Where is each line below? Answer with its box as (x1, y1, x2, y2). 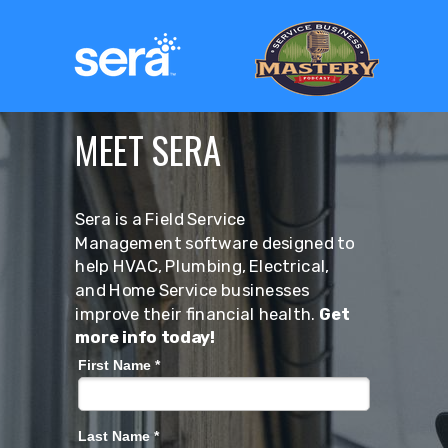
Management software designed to (75, 232, 355, 254)
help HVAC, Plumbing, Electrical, (75, 256, 329, 277)
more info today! (75, 327, 215, 348)
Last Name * (78, 428, 159, 444)
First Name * (78, 357, 160, 373)
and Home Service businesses (75, 279, 310, 301)
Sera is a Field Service (75, 208, 246, 230)
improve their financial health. (75, 303, 320, 325)
